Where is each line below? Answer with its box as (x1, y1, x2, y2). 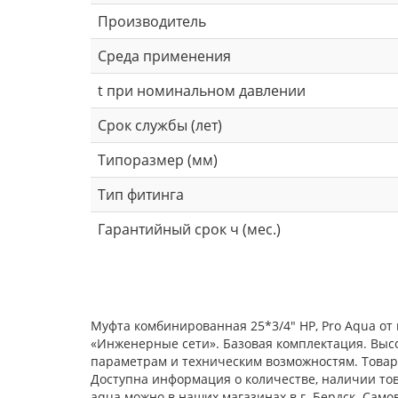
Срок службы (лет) (98, 115, 222, 135)
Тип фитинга (98, 184, 184, 204)
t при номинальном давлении (98, 80, 306, 100)
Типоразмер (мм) (98, 149, 218, 170)
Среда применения (98, 45, 231, 66)
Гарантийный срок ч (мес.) (98, 219, 281, 239)
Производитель (98, 11, 206, 31)
